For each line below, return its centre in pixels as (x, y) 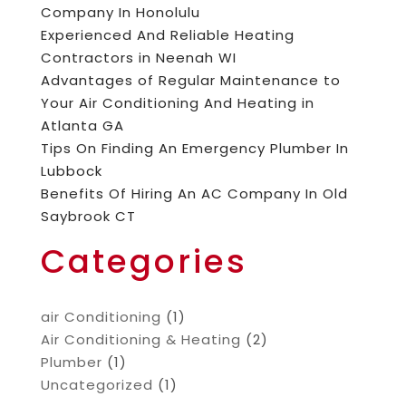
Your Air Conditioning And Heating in (177, 103)
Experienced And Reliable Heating (167, 35)
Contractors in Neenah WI (138, 58)
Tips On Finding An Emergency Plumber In (194, 149)
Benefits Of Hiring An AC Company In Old (194, 194)
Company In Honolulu (120, 13)
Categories (144, 262)
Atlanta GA (82, 126)
